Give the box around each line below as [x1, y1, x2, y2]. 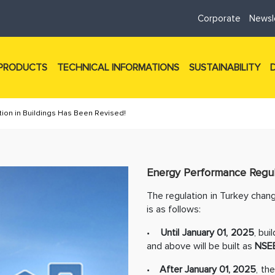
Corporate [198, 13, 241, 24]
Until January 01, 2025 [161, 227, 254, 239]
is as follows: [147, 203, 201, 215]
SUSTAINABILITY [189, 61, 260, 74]
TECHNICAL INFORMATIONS [57, 61, 179, 74]
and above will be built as [147, 240, 255, 252]
